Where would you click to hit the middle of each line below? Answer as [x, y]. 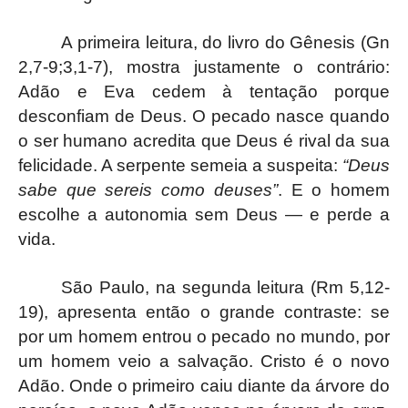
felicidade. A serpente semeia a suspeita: [180, 165]
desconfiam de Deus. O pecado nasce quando [204, 116]
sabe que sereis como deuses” [148, 189]
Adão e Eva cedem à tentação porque [204, 91]
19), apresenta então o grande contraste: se [204, 311]
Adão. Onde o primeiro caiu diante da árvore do [204, 385]
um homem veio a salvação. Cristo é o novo [204, 361]
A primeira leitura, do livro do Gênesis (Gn [225, 42]
